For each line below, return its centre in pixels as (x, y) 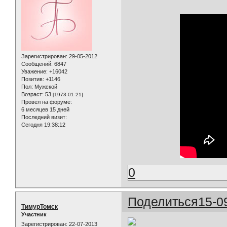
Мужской (45, 87)
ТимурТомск (40, 207)
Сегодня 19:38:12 (43, 125)
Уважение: (34, 72)
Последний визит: (44, 117)
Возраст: (32, 94)
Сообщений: (37, 64)
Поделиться (163, 202)
